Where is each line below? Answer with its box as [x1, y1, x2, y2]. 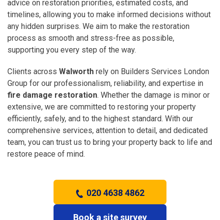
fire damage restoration [7, 90, 97, 100]
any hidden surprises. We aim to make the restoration [7, 21, 190, 31]
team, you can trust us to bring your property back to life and [7, 137, 212, 147]
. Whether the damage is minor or [97, 90, 210, 100]
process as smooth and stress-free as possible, [7, 33, 174, 43]
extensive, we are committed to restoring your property [7, 102, 196, 111]
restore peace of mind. [7, 149, 85, 159]
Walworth [59, 66, 94, 76]
